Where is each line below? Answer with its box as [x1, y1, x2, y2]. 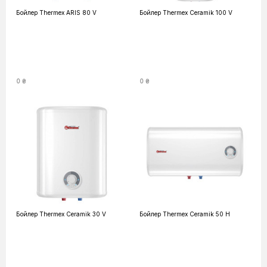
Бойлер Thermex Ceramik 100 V [139, 9, 232, 16]
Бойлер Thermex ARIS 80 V [16, 9, 97, 16]
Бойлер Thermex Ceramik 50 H [139, 210, 230, 218]
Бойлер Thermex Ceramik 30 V [16, 210, 106, 218]
